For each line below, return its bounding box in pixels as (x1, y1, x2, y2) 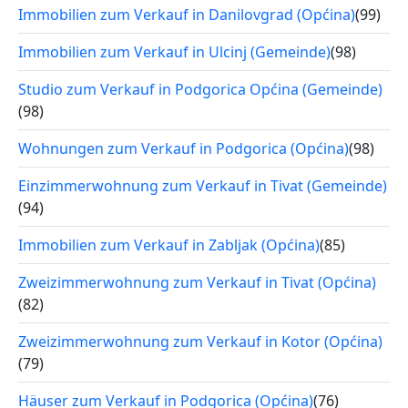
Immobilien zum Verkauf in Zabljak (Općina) (18, 234, 320, 255)
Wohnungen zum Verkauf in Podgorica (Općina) (18, 138, 349, 158)
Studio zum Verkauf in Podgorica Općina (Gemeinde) (18, 78, 382, 99)
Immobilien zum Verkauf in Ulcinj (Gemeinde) (18, 41, 331, 62)
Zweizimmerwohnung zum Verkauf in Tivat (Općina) (18, 271, 376, 292)
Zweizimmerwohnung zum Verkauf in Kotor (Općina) (18, 331, 382, 352)
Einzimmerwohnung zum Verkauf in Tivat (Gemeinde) (18, 175, 387, 196)
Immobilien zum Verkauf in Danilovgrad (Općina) (18, 4, 355, 25)
